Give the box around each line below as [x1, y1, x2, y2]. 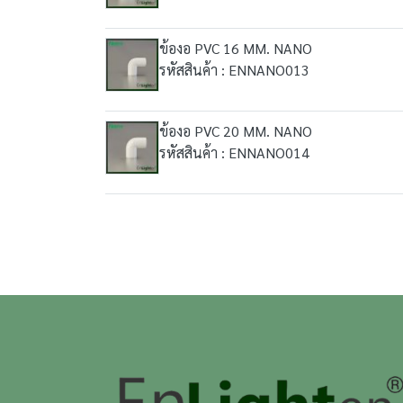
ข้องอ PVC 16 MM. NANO [159, 39, 312, 58]
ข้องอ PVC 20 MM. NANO [159, 121, 312, 140]
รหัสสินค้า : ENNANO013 [159, 60, 309, 79]
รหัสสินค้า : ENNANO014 [159, 143, 309, 162]
